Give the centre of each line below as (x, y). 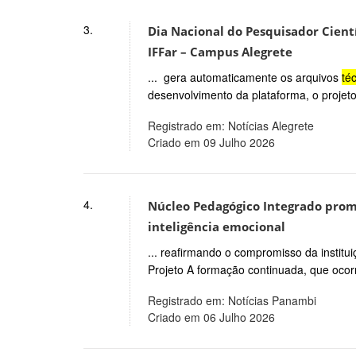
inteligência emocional (216, 226)
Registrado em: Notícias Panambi (232, 300)
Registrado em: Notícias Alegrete (230, 125)
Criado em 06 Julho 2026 (211, 317)
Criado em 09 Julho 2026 (211, 142)
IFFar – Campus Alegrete (220, 52)
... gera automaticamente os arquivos (244, 77)
